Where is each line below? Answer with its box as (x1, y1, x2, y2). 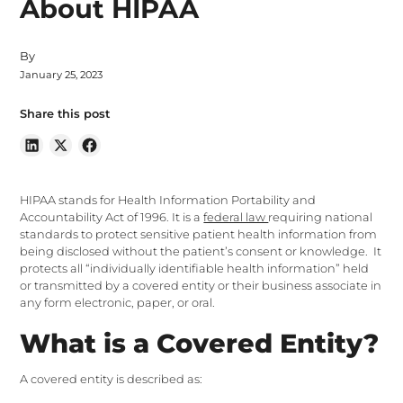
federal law (203, 210, 269, 224)
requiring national (268, 210, 373, 224)
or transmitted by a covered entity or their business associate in (20, 278, 382, 292)
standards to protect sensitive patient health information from (20, 227, 378, 241)
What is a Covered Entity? (20, 327, 380, 360)
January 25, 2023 (20, 68, 103, 82)
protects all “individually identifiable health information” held (20, 261, 370, 275)
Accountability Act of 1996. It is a (20, 210, 204, 224)
